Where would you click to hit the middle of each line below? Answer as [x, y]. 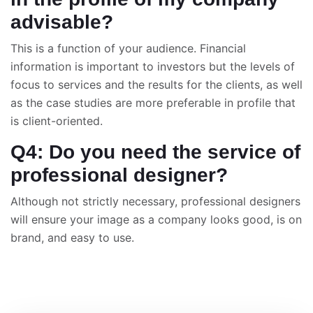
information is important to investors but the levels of [153, 66]
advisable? [62, 22]
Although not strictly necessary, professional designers [155, 201]
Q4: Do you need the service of [155, 152]
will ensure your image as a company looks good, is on [156, 219]
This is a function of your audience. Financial [128, 48]
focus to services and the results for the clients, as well [156, 85]
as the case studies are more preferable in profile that [153, 103]
